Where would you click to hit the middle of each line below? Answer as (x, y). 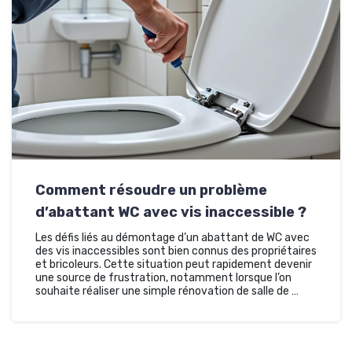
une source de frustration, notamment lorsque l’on (163, 278)
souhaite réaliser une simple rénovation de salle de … (167, 291)
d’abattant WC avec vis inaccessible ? (171, 213)
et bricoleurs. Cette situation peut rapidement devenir (174, 265)
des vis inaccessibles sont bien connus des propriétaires (176, 251)
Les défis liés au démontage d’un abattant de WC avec (172, 238)
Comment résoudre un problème (151, 191)
